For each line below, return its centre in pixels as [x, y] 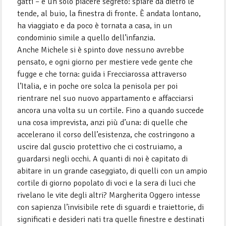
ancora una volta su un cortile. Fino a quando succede [111, 111]
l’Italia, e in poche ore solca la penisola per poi [98, 87]
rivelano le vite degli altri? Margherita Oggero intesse [109, 195]
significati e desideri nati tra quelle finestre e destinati [111, 220]
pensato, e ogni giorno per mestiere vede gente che [105, 62]
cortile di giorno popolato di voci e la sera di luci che [107, 183]
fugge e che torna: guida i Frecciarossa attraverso [102, 74]
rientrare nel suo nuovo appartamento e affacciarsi [105, 99]
